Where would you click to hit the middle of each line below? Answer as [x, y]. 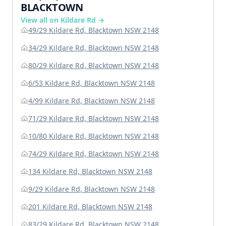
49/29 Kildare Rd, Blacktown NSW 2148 [94, 30]
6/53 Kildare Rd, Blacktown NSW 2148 [92, 83]
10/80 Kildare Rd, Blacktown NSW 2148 [94, 136]
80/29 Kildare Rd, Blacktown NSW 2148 [94, 66]
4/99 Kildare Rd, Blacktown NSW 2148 [92, 101]
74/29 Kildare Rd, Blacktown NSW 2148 [94, 154]
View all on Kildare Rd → [63, 20]
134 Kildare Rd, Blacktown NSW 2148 [90, 172]
